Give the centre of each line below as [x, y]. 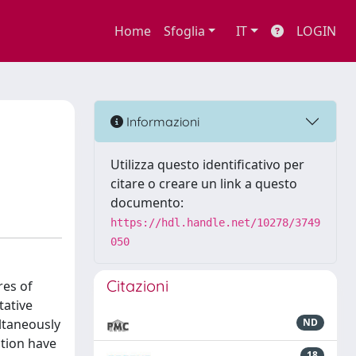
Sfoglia [184, 31]
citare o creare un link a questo [204, 184]
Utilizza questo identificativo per [207, 164]
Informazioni [161, 121]
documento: [147, 203]
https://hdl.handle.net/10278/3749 [215, 222]
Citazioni [137, 286]
